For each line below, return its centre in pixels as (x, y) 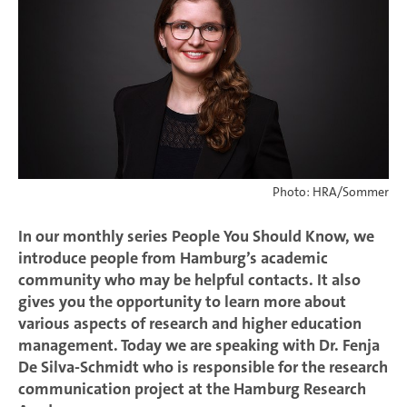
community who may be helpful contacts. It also (189, 280)
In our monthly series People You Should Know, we (196, 237)
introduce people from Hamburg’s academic (173, 258)
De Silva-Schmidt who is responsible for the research (203, 367)
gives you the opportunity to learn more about (182, 302)
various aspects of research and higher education (190, 324)
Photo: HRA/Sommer (331, 192)
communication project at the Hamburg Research (192, 389)
